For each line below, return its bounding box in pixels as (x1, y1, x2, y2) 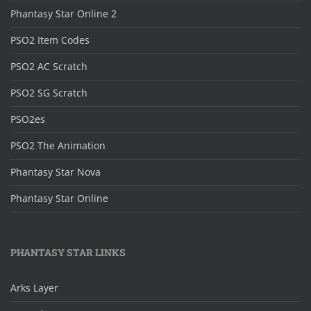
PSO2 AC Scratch (10, 60, 87, 74)
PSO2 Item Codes (10, 33, 90, 47)
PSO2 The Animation (10, 139, 106, 153)
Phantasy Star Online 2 (10, 7, 117, 21)
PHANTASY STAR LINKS (10, 246, 126, 260)
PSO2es (10, 112, 45, 126)
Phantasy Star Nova (10, 165, 101, 179)
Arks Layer (10, 281, 58, 295)
